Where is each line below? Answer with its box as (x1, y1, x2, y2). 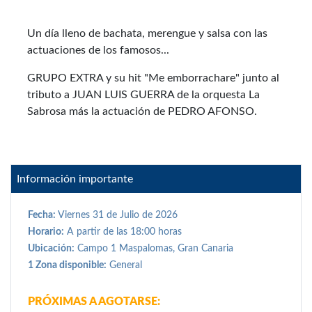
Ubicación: (28, 244, 75, 253)
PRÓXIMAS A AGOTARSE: (28, 296, 160, 307)
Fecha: (28, 210, 56, 220)
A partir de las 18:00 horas (64, 227, 182, 237)
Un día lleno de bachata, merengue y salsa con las (27, 28, 267, 39)
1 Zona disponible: (28, 260, 107, 270)
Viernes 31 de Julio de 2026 (56, 210, 178, 220)
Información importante (17, 173, 133, 185)
